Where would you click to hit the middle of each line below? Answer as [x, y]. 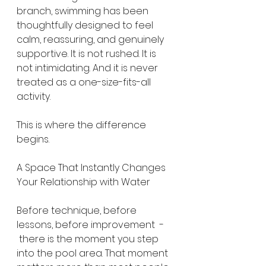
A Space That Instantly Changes [92, 168]
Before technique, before [78, 210]
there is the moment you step [89, 239]
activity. [34, 96]
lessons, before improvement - [91, 225]
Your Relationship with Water [83, 182]
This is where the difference [83, 125]
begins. [33, 139]
